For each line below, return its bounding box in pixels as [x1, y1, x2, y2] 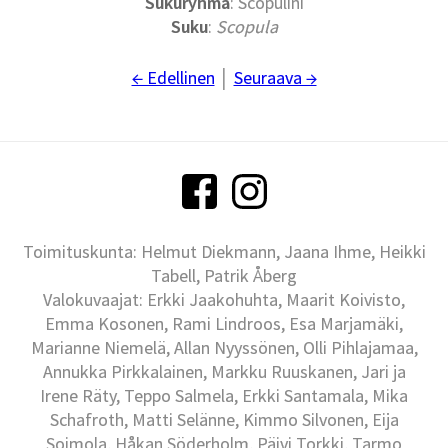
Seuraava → [233, 66, 317, 90]
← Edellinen [131, 66, 215, 90]
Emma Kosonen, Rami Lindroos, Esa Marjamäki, [45, 312, 403, 336]
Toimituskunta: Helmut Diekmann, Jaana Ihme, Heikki [22, 240, 426, 264]
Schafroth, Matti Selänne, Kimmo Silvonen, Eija [49, 408, 399, 432]
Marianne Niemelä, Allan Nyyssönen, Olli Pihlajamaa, [30, 336, 418, 360]
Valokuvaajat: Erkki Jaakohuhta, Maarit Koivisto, [43, 288, 405, 312]
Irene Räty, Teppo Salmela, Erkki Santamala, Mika [40, 384, 408, 408]
